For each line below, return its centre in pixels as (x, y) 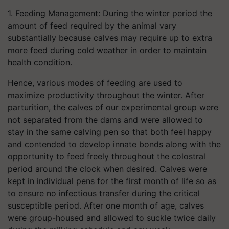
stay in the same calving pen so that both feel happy (110, 132)
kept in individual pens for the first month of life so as (112, 181)
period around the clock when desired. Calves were (107, 169)
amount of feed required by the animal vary (92, 26)
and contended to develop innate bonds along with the (114, 144)
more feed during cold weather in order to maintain (107, 50)
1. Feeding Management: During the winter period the (110, 13)
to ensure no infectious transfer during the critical (104, 193)
